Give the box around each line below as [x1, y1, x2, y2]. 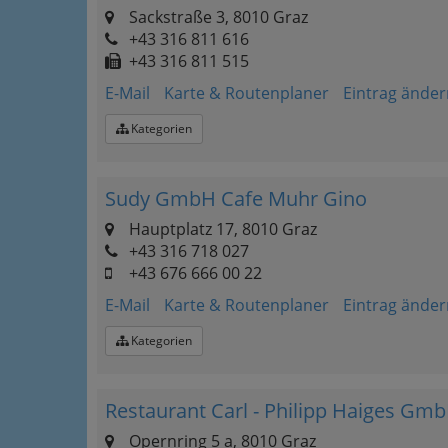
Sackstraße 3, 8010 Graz [125, 6, 308, 28]
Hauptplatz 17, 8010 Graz [125, 218, 317, 240]
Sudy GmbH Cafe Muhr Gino [105, 185, 367, 212]
